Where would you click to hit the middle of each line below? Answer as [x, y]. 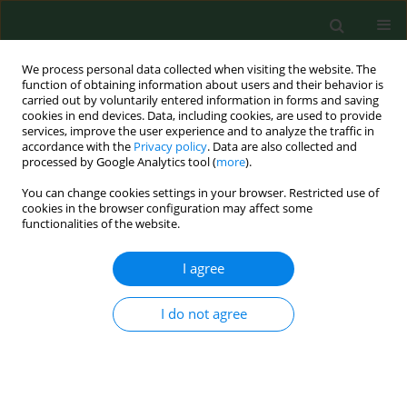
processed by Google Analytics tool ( [119, 162]
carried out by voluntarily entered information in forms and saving [200, 100]
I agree [203, 268]
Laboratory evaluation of [107, 291]
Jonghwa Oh [46, 387]
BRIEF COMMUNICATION [81, 267]
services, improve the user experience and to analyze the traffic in [198, 131]
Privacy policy [170, 147]
